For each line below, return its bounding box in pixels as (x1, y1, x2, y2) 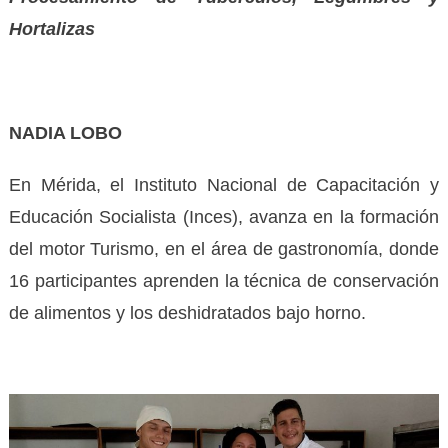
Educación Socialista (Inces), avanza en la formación (8, 206, 440, 227)
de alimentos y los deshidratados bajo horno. (8, 302, 366, 323)
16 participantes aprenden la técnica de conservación (8, 270, 440, 291)
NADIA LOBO (8, 122, 122, 143)
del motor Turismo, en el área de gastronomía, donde (8, 238, 440, 259)
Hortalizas (8, 18, 95, 39)
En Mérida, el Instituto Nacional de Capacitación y (8, 174, 440, 195)
